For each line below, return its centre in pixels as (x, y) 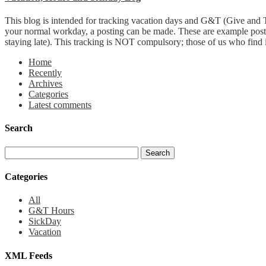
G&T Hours (51, 211)
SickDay (45, 221)
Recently (45, 73)
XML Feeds (28, 255)
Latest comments (60, 105)
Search (19, 128)
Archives (45, 84)
